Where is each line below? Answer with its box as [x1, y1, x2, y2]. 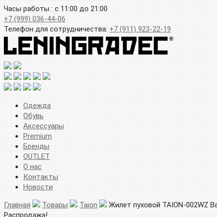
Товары [42, 200, 68, 209]
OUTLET [23, 152, 50, 161]
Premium [23, 131, 52, 140]
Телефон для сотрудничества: [4, 25, 109, 33]
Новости [23, 182, 53, 191]
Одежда [23, 101, 51, 110]
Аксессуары [23, 121, 64, 130]
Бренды [23, 141, 49, 151]
